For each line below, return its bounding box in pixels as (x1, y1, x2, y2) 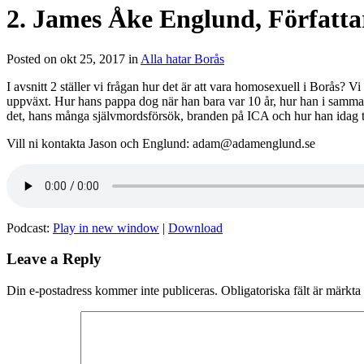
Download (168, 220, 223, 235)
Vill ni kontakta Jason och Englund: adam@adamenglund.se (6, 136, 315, 150)
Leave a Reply (6, 250, 102, 268)
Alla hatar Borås (141, 51, 224, 66)
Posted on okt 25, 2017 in (6, 51, 141, 66)
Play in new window (53, 220, 159, 235)
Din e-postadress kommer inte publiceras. (6, 284, 218, 298)
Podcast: (6, 220, 53, 235)
